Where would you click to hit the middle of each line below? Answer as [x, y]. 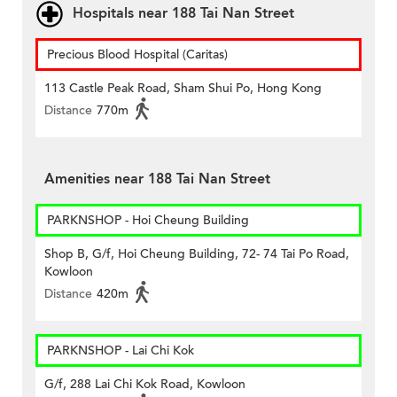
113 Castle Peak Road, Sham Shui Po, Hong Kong [183, 89]
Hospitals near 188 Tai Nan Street [183, 14]
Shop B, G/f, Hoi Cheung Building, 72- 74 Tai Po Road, [197, 254]
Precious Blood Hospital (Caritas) [137, 55]
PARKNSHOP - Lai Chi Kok [121, 351]
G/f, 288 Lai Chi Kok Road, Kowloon [145, 385]
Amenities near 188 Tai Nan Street [157, 179]
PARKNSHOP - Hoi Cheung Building [148, 221]
